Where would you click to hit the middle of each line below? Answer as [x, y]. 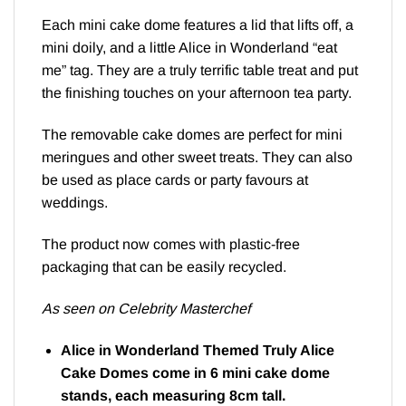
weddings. [75, 203]
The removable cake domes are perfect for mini [192, 135]
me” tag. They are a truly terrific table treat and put [200, 71]
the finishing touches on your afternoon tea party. [197, 93]
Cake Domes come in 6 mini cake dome [195, 372]
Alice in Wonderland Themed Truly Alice [197, 350]
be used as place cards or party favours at [175, 180]
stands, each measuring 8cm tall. [173, 395]
